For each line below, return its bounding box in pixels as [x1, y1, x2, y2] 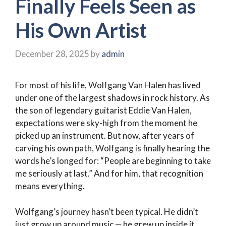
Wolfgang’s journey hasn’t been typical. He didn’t [15, 206, 198, 217]
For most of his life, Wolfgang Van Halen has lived [15, 80, 201, 91]
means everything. [15, 181, 85, 192]
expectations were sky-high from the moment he [15, 118, 197, 129]
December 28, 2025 [15, 48, 89, 60]
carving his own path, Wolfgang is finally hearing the [15, 143, 210, 154]
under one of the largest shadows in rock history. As [15, 92, 210, 103]
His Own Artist [15, 18, 147, 42]
